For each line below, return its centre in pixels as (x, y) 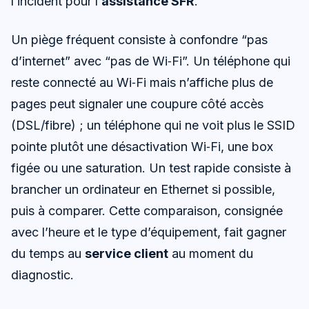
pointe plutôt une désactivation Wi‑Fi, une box (142, 147)
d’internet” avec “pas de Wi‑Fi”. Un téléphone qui (151, 61)
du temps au (48, 254)
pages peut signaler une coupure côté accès (137, 104)
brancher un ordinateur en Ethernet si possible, (143, 190)
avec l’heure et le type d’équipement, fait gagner (149, 232)
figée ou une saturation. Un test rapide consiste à (151, 168)
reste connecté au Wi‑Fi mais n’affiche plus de (142, 83)
